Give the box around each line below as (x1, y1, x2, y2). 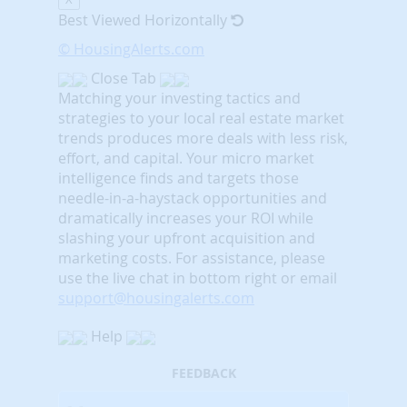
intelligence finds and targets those (58, 167, 299, 188)
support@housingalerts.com (58, 287, 254, 308)
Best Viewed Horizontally (58, 9, 231, 30)
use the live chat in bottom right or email (58, 267, 337, 288)
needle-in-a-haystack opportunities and (58, 187, 327, 208)
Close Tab (87, 67, 160, 88)
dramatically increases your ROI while (58, 207, 313, 228)
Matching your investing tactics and (58, 87, 301, 108)
